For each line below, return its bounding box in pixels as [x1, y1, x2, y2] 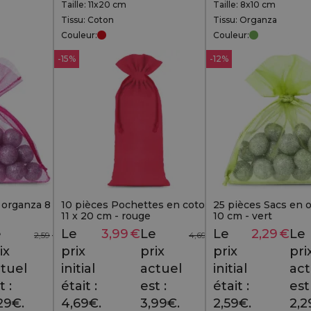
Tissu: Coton [61, 14, 114, 25]
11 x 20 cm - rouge [61, 209, 151, 222]
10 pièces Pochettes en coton [61, 198, 212, 211]
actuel [140, 261, 182, 277]
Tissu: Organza [213, 14, 277, 25]
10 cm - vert [213, 209, 272, 222]
